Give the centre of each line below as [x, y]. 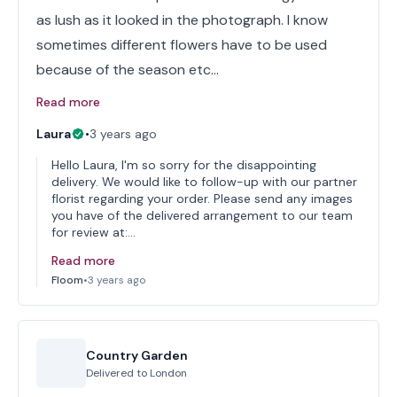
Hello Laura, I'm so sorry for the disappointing [184, 165]
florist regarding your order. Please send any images [202, 198]
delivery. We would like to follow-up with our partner [204, 182]
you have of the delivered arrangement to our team [202, 215]
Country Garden [137, 355]
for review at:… [93, 232]
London [168, 373]
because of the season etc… [128, 70]
